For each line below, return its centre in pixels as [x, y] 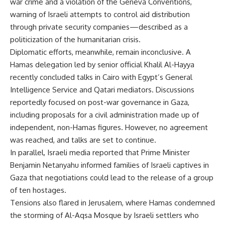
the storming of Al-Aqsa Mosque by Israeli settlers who [104, 215]
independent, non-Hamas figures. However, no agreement [109, 127]
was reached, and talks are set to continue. [83, 140]
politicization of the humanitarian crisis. [75, 39]
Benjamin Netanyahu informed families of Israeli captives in [109, 165]
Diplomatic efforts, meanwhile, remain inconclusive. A [100, 52]
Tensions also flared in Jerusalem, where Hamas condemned [113, 202]
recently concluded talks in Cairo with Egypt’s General [101, 77]
